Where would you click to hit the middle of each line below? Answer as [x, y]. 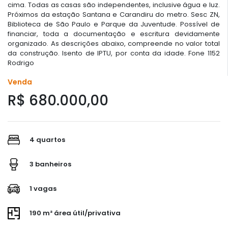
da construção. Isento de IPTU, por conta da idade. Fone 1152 [114, 53]
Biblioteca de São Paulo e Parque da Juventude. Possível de [114, 24]
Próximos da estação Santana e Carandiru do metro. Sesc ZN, [114, 14]
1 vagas [42, 188]
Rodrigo [21, 63]
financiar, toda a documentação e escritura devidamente [114, 34]
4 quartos [47, 139]
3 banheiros [50, 164]
